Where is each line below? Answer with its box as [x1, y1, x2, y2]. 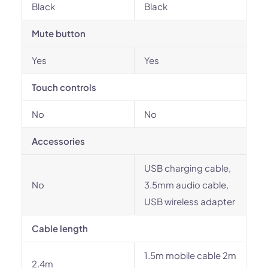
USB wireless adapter [144, 196, 235, 207]
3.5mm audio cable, [144, 179, 229, 190]
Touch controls [32, 81, 96, 93]
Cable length [32, 223, 88, 234]
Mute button [32, 28, 86, 39]
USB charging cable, [144, 162, 231, 173]
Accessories [32, 135, 85, 147]
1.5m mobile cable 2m [144, 249, 236, 261]
